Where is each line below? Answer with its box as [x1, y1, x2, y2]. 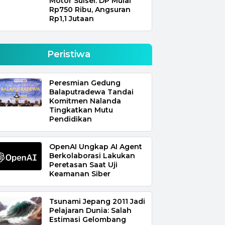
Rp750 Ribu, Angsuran [49, 5, 131, 15]
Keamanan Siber [49, 169, 110, 179]
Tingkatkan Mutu [49, 105, 113, 115]
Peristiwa [47, 49, 91, 60]
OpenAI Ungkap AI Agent [49, 142, 142, 152]
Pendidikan [49, 115, 92, 124]
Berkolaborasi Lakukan [49, 151, 135, 161]
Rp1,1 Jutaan [49, 14, 94, 24]
